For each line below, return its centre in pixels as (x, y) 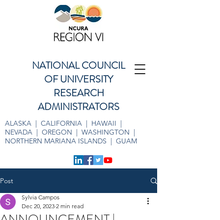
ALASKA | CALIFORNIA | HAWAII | (64, 123)
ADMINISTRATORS (79, 107)
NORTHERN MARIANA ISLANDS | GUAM (71, 141)
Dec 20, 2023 (38, 206)
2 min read (70, 206)
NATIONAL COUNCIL (79, 66)
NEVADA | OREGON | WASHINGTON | (71, 132)
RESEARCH (79, 93)
